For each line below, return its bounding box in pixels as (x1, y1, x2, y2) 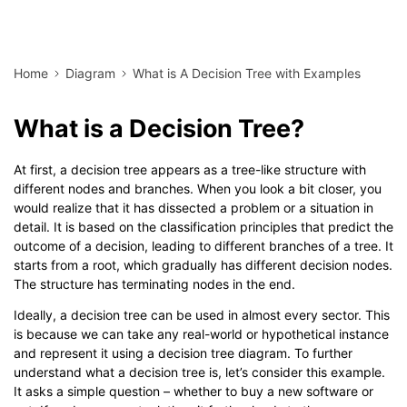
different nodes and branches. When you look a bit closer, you (14, 181, 382, 197)
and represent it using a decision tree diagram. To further (14, 345, 352, 362)
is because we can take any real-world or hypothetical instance (14, 326, 389, 342)
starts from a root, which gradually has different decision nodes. (14, 257, 392, 273)
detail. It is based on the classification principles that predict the (14, 219, 393, 235)
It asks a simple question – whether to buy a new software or (14, 383, 373, 400)
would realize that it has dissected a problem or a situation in (14, 200, 373, 216)
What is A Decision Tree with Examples (133, 65, 362, 82)
